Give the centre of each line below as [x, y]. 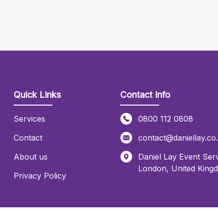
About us [31, 157]
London [152, 168]
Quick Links [37, 95]
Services [30, 119]
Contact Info [145, 95]
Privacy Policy [40, 176]
